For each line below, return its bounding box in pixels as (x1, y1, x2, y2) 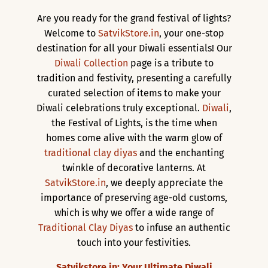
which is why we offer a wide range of (54, 206, 214, 218)
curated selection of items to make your (47, 87, 221, 99)
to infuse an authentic (132, 221, 230, 233)
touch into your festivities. (77, 236, 191, 248)
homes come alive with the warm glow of (46, 132, 222, 144)
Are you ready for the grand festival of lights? (37, 12, 231, 24)
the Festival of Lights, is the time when (51, 117, 217, 129)
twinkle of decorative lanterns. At (62, 162, 206, 173)
